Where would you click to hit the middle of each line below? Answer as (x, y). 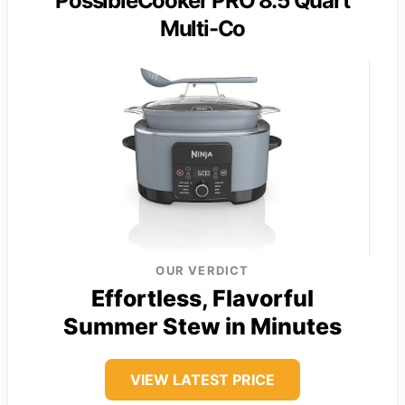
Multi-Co (202, 29)
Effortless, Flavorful (202, 299)
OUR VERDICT (202, 271)
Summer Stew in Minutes (202, 327)
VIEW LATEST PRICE (202, 380)
